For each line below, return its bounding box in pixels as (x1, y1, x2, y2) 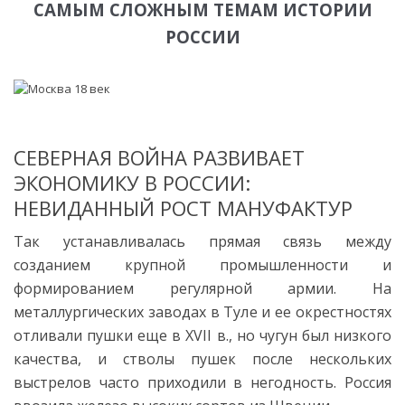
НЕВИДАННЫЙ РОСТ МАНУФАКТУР (14, 193, 353, 221)
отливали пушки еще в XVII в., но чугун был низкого (14, 325, 391, 345)
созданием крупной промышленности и (14, 254, 391, 275)
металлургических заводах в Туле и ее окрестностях (14, 301, 391, 322)
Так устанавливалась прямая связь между (14, 231, 391, 251)
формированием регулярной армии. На (14, 278, 391, 298)
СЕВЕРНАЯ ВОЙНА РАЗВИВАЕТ (14, 143, 305, 171)
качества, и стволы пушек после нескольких (14, 348, 391, 369)
